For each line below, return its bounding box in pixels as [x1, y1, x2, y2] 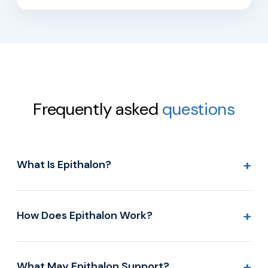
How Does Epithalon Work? [17, 208, 153, 223]
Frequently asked [33, 98, 163, 120]
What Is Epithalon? [17, 157, 111, 172]
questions [162, 98, 235, 120]
